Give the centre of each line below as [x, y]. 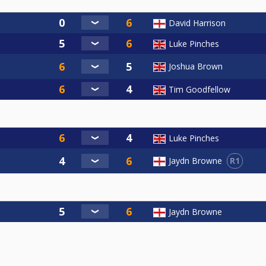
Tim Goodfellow [199, 89]
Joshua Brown [196, 66]
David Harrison [197, 23]
